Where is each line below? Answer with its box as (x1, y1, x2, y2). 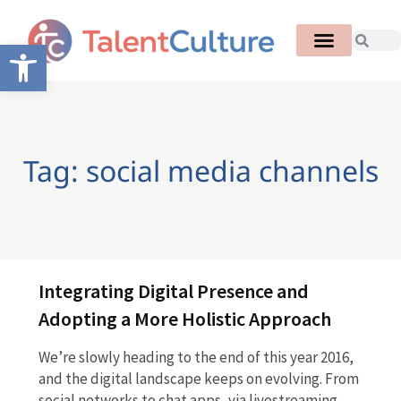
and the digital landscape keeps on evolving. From (38, 369, 359, 389)
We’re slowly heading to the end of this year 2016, (38, 347, 354, 368)
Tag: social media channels (22, 150, 379, 190)
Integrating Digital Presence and (38, 278, 309, 304)
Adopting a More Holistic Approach (38, 306, 331, 332)
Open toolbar (8, 35, 98, 71)
